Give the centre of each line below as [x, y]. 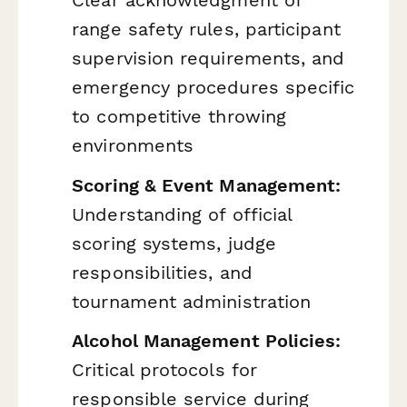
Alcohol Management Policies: [207, 341]
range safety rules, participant [206, 29]
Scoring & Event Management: [207, 185]
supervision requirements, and [208, 58]
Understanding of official [182, 214]
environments [133, 145]
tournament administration [192, 301]
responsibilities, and [162, 272]
